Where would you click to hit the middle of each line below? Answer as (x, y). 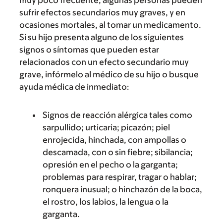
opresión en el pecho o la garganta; (110, 165)
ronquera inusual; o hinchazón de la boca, (122, 189)
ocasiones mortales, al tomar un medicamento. (110, 25)
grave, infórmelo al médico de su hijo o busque (109, 74)
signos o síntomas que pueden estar (89, 50)
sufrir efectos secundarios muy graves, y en (102, 12)
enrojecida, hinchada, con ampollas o (114, 140)
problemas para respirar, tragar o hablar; (120, 177)
